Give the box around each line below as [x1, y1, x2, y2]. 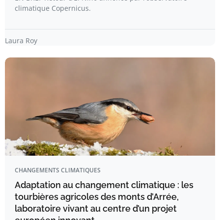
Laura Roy [5, 35, 37, 45]
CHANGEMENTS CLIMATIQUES [15, 165, 101, 174]
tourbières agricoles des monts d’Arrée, [15, 191, 179, 202]
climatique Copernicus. [15, 3, 91, 13]
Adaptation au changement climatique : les [15, 179, 193, 190]
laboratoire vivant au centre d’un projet [15, 203, 177, 214]
